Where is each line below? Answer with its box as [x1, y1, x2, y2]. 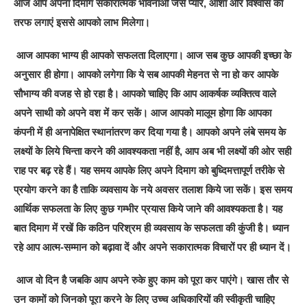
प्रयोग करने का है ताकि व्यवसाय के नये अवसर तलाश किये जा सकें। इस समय [14, 183, 293, 195]
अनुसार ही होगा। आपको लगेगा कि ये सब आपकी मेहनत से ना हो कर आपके [14, 68, 279, 80]
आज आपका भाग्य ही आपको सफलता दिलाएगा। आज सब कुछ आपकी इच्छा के [14, 49, 292, 61]
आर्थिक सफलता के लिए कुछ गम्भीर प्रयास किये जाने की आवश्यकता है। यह [14, 202, 283, 214]
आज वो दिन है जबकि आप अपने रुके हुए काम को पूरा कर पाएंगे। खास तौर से [14, 273, 289, 286]
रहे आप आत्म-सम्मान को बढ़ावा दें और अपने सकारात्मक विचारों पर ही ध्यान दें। [14, 241, 292, 253]
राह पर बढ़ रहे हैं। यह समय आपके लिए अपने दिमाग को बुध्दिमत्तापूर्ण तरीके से [14, 164, 285, 176]
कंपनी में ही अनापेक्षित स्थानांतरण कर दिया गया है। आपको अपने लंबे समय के [14, 125, 286, 138]
